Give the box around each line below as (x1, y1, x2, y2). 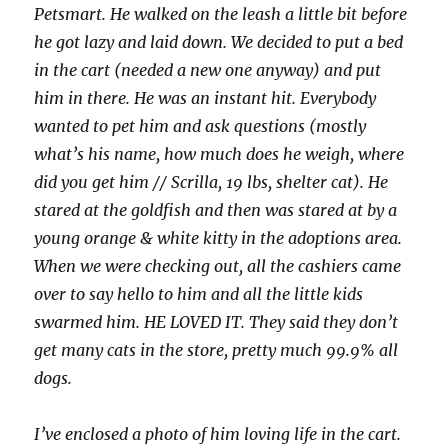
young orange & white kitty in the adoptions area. (34, 228, 403, 248)
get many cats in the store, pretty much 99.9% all (34, 340, 399, 360)
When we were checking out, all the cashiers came (34, 256, 402, 276)
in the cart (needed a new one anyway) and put (34, 60, 382, 80)
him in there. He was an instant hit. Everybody (34, 88, 377, 108)
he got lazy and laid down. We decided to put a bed (34, 32, 404, 52)
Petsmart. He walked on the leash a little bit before (34, 4, 408, 24)
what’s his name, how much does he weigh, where (34, 144, 405, 164)
